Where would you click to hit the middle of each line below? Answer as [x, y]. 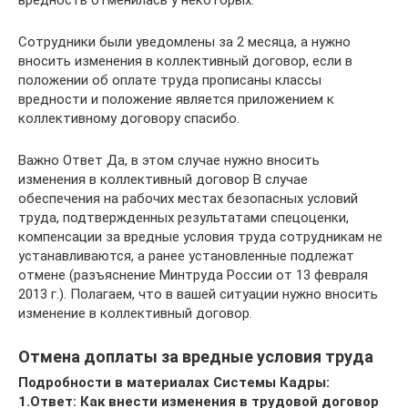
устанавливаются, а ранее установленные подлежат [186, 255]
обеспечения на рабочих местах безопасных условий [188, 198]
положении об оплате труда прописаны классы [170, 80]
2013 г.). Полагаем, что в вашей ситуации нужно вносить [198, 294]
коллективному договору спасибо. [129, 118]
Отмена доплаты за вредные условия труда [196, 356]
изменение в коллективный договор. [135, 313]
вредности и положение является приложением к [176, 99]
